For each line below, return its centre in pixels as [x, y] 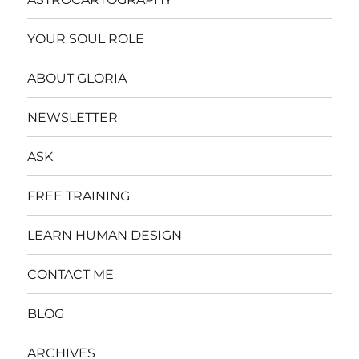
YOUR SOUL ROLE [86, 38]
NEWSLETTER [73, 117]
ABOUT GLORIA [77, 78]
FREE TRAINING [79, 196]
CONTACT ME [71, 274]
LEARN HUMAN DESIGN [105, 235]
